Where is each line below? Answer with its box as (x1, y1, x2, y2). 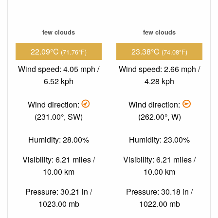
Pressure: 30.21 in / (25, 186, 92, 198)
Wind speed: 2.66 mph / (119, 63, 200, 75)
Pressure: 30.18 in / (126, 186, 193, 198)
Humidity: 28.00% (28, 134, 89, 145)
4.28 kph (145, 75, 174, 87)
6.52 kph (44, 75, 73, 87)
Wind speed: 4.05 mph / (18, 63, 99, 75)
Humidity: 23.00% (129, 134, 190, 145)
